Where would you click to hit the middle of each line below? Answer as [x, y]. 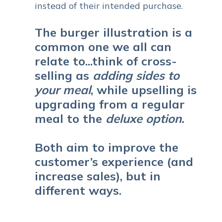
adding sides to [136, 75]
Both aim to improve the [107, 147]
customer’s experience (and [114, 161]
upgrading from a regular [110, 104]
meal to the [70, 118]
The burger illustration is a [113, 32]
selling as [64, 75]
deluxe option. [145, 118]
